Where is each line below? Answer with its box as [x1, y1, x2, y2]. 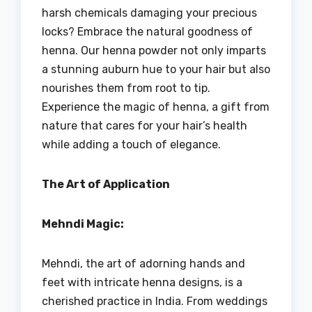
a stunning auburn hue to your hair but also [42, 62, 270, 76]
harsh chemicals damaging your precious [42, 6, 257, 19]
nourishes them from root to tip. [42, 81, 210, 95]
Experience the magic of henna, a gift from [42, 100, 270, 114]
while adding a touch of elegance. [42, 137, 221, 151]
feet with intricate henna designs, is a [42, 275, 242, 289]
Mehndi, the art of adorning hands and [42, 256, 245, 270]
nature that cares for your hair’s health [42, 118, 247, 132]
